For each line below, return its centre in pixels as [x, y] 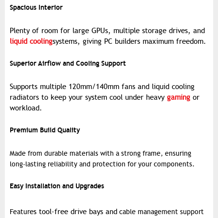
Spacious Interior [36, 8]
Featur [20, 212]
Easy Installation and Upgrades [57, 186]
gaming [179, 98]
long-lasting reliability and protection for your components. [102, 164]
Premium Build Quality [45, 130]
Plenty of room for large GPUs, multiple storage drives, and [107, 31]
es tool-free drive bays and [73, 212]
